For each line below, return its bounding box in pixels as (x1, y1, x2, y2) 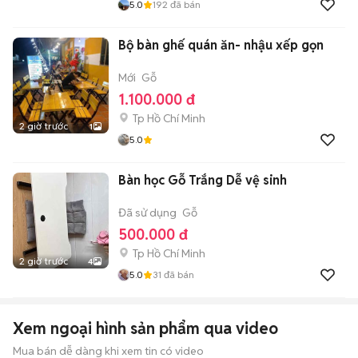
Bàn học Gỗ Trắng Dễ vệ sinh (118, 172, 287, 189)
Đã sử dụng (118, 205, 177, 220)
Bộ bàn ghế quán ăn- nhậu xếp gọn (118, 37, 324, 54)
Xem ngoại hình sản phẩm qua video (13, 318, 278, 339)
